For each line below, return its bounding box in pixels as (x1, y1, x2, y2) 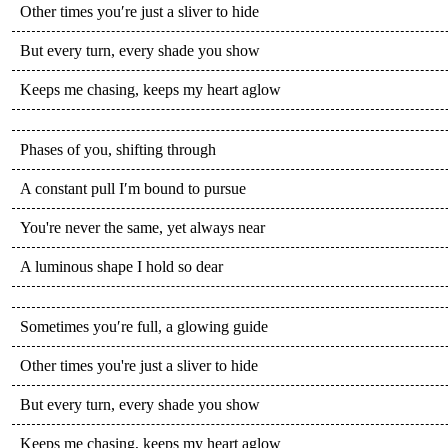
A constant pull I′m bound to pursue (20, 179, 246, 197)
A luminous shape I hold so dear (20, 257, 223, 275)
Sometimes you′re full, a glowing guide (20, 317, 268, 335)
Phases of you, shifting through (20, 140, 216, 158)
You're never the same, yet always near (20, 218, 265, 236)
